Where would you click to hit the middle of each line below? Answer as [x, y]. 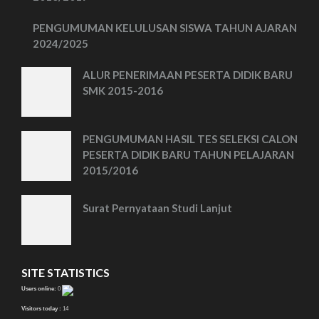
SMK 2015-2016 [123, 90]
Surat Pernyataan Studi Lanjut [157, 208]
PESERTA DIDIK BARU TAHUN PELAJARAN [188, 155]
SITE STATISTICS [66, 272]
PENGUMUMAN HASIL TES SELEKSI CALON [190, 139]
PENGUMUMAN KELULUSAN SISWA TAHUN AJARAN [165, 28]
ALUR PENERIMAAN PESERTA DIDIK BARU [188, 75]
